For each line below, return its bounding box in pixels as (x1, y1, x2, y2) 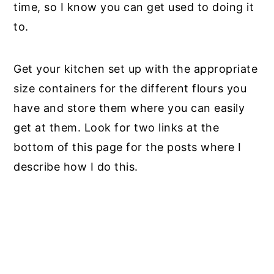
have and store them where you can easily (13, 101, 245, 114)
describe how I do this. (13, 160, 138, 173)
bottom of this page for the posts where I (13, 140, 242, 154)
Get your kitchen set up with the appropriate (13, 62, 258, 75)
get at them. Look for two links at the (13, 120, 220, 134)
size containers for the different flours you (13, 81, 247, 95)
